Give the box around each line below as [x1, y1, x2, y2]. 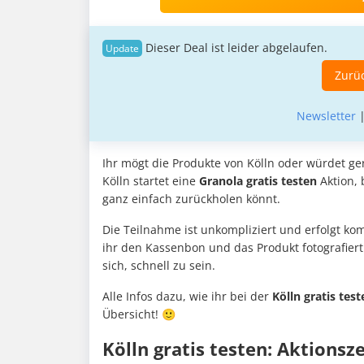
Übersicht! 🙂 [102, 306, 175, 323]
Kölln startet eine [102, 173, 199, 189]
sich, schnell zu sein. [102, 258, 219, 274]
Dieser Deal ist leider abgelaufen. [145, 40, 327, 56]
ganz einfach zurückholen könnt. [102, 191, 284, 207]
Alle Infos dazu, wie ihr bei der [102, 288, 272, 305]
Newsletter [296, 108, 356, 124]
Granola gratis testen [199, 173, 320, 189]
